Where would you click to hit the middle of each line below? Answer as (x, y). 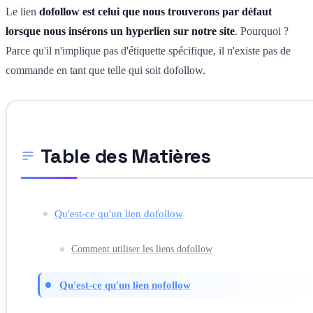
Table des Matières (126, 155)
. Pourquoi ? (262, 31)
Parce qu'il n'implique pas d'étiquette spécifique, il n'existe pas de (148, 50)
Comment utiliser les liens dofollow (142, 249)
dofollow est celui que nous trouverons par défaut (155, 11)
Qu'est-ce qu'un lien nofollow (125, 284)
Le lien (22, 11)
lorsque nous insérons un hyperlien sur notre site (120, 31)
